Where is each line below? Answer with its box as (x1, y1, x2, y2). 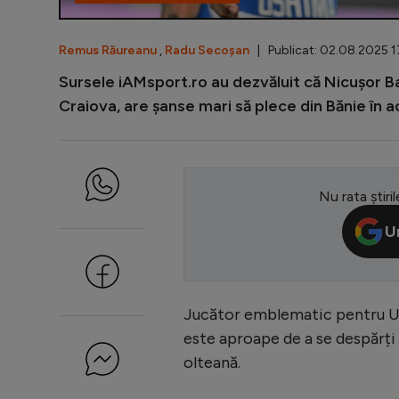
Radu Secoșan (165, 42, 249, 58)
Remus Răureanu (59, 42, 157, 58)
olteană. (183, 352, 240, 372)
